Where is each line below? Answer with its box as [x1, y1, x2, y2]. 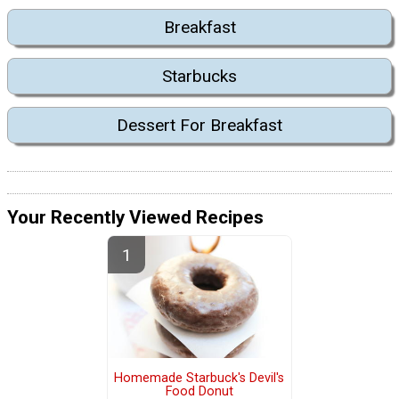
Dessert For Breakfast [117, 115, 282, 136]
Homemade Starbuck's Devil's [114, 370, 285, 386]
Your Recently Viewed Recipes [7, 206, 264, 228]
